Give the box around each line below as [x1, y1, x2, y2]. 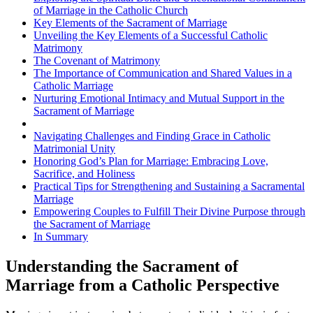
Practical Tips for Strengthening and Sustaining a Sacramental [34, 180, 305, 192]
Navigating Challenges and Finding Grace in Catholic [34, 129, 270, 142]
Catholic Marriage [34, 79, 113, 92]
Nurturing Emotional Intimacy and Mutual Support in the [34, 92, 284, 104]
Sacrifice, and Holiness [34, 167, 135, 180]
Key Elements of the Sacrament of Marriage [34, 16, 227, 29]
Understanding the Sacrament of [6, 256, 238, 275]
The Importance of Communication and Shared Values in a [34, 66, 292, 79]
